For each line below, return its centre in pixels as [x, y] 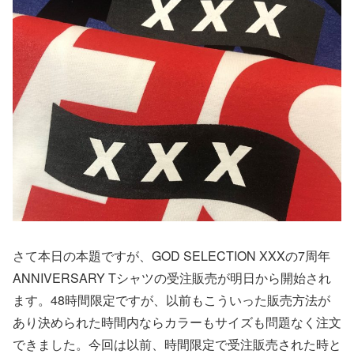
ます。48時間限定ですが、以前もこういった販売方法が [171, 300]
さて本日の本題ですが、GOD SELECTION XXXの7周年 [171, 256]
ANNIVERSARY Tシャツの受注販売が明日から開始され [172, 278]
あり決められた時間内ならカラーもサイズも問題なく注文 [177, 322]
